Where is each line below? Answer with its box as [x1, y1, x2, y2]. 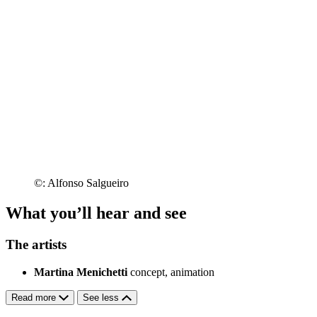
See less [83, 292, 122, 303]
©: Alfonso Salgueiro [34, 177, 129, 190]
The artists [6, 237, 67, 253]
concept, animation [130, 265, 214, 278]
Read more [11, 292, 59, 303]
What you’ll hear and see [6, 204, 187, 223]
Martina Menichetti [34, 265, 127, 278]
